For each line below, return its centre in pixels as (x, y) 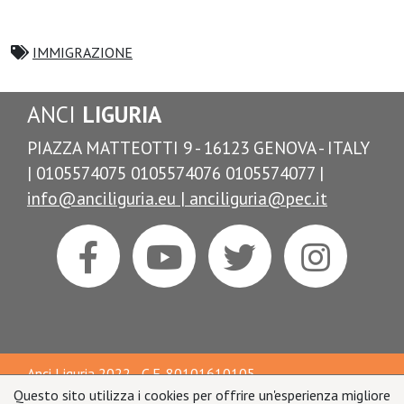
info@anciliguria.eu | (108, 198)
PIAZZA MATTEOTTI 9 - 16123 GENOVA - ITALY (198, 147)
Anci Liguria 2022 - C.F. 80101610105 (141, 373)
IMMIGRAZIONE (83, 52)
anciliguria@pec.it (258, 198)
